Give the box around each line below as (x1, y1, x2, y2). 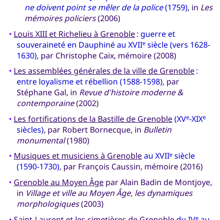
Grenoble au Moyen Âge (13, 177, 104, 188)
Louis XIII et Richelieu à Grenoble (13, 28, 135, 39)
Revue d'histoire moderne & (79, 87, 183, 98)
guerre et (140, 28, 175, 39)
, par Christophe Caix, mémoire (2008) (36, 50, 176, 61)
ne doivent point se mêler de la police (24, 2, 163, 13)
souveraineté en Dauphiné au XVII (16, 39, 142, 50)
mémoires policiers (24, 13, 96, 24)
